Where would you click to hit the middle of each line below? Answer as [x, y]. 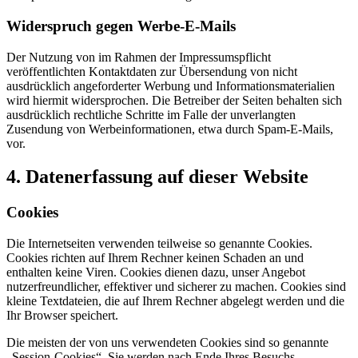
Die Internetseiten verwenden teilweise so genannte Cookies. [159, 244]
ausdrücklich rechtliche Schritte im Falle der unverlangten [151, 114]
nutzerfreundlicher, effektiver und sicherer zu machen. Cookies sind [176, 287]
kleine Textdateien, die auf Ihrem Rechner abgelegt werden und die [175, 301]
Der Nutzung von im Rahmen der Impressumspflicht [139, 57]
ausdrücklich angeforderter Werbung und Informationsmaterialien [171, 86]
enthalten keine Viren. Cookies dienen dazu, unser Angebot [156, 272]
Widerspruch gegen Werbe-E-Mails [121, 26]
